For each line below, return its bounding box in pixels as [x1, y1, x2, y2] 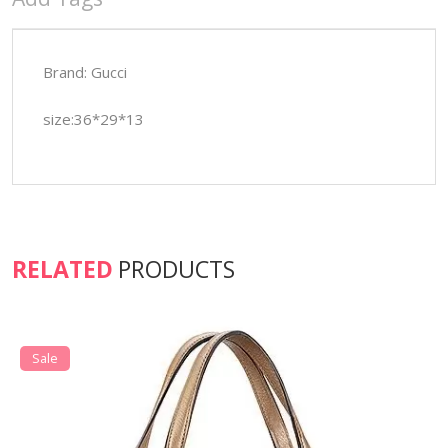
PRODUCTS [117, 253, 235, 286]
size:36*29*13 [42, 109, 144, 130]
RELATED [11, 253, 113, 286]
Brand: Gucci [42, 62, 127, 83]
